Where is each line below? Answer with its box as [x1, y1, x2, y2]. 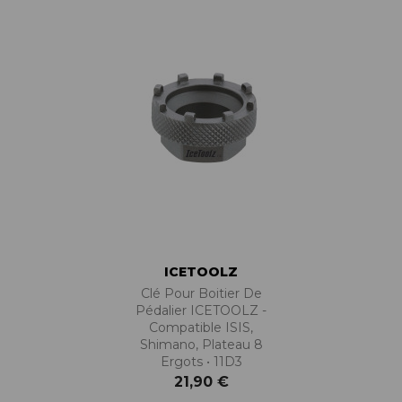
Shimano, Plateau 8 [139, 336, 263, 354]
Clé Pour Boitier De [140, 285, 262, 302]
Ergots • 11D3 [160, 354, 242, 371]
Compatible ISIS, [149, 319, 253, 336]
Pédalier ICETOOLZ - [135, 302, 267, 319]
